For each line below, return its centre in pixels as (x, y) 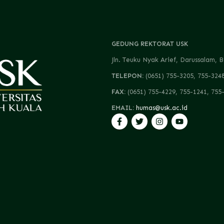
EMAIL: (123, 108)
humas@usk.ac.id (161, 108)
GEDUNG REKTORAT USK (149, 44)
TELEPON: (128, 76)
